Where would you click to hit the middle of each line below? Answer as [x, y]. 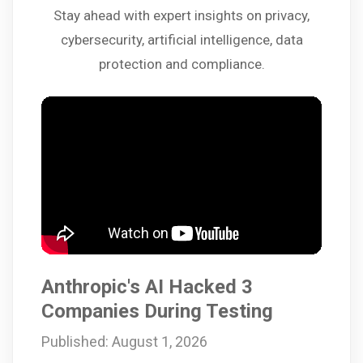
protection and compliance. [181, 64]
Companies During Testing [157, 311]
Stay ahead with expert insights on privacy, [181, 15]
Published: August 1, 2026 [124, 341]
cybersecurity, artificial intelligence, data [181, 40]
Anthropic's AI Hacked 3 [147, 286]
